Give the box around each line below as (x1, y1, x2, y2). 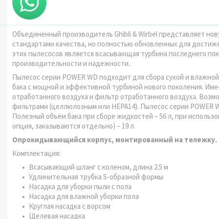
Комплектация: (12, 149, 61, 158)
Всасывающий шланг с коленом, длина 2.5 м (29, 162, 168, 172)
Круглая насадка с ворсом (29, 201, 110, 211)
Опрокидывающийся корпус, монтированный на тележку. (12, 135, 217, 144)
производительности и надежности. (12, 59, 130, 68)
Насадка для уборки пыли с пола (29, 182, 133, 191)
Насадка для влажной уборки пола (29, 192, 140, 201)
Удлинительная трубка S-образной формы (29, 172, 163, 181)
